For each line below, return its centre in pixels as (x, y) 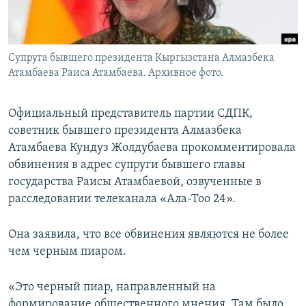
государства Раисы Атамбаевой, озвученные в (135, 182)
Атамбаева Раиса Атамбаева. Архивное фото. (116, 73)
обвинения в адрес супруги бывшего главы (127, 165)
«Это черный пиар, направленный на (112, 288)
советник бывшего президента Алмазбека (125, 131)
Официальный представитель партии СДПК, (130, 114)
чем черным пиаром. (67, 252)
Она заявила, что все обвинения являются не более (149, 235)
